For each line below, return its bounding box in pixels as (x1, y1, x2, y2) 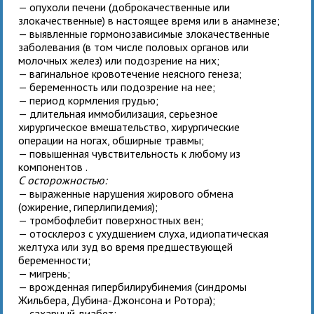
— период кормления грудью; (18, 93, 159, 108)
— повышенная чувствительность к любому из (18, 146, 241, 161)
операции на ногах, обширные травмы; (18, 133, 205, 148)
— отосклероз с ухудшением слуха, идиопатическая (18, 226, 269, 241)
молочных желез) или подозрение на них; (18, 53, 220, 68)
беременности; (18, 253, 91, 268)
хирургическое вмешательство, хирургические (18, 120, 240, 135)
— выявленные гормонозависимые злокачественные (18, 27, 271, 41)
